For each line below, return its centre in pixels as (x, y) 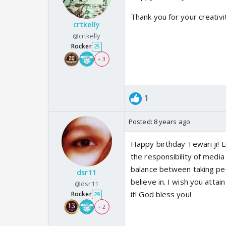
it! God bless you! (161, 194)
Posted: (141, 122)
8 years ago (172, 122)
